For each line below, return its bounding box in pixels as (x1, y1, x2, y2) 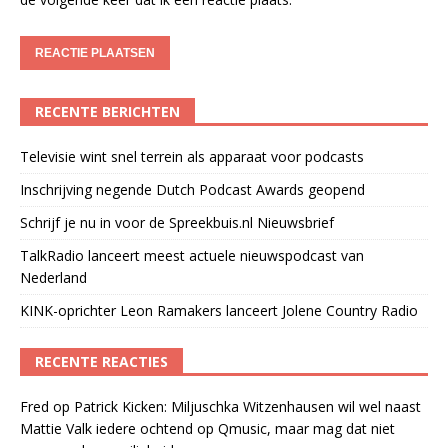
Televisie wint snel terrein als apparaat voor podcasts (20, 146, 364, 166)
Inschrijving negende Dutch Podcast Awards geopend (20, 179, 365, 199)
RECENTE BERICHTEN (35, 101, 180, 121)
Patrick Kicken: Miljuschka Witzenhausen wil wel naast (74, 396, 421, 416)
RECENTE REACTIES (35, 351, 168, 371)
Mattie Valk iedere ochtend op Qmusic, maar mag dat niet (20, 418, 395, 438)
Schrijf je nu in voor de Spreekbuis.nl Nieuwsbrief (20, 212, 334, 232)
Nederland (20, 267, 87, 287)
